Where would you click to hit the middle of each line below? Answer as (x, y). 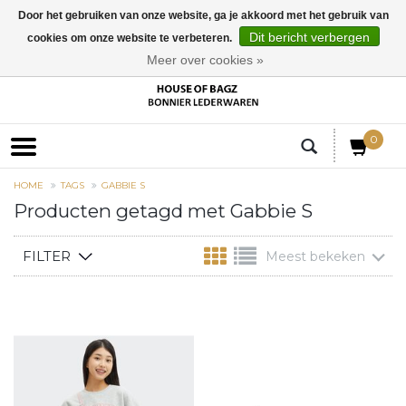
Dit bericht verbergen (309, 37)
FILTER (47, 256)
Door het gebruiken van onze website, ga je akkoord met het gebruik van (203, 15)
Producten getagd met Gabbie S (163, 211)
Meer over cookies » (205, 60)
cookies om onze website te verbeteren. (130, 38)
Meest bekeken (315, 257)
